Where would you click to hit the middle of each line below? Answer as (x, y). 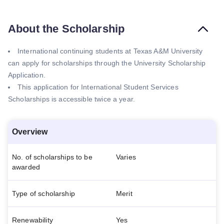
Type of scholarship (43, 193)
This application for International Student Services (98, 87)
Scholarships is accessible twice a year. (72, 99)
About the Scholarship (66, 29)
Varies (126, 157)
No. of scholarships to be (52, 157)
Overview (30, 132)
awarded (26, 167)
